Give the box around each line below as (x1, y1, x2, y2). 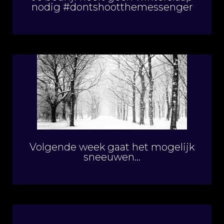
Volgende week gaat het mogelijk (29, 141, 194, 153)
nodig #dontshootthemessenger (31, 1, 193, 13)
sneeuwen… (83, 151, 140, 163)
